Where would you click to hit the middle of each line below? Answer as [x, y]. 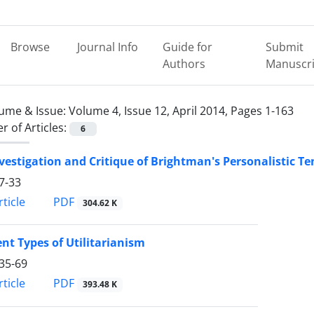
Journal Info [107, 47]
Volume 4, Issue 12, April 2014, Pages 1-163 [181, 111]
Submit [284, 47]
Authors [184, 64]
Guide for [188, 47]
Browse [30, 47]
